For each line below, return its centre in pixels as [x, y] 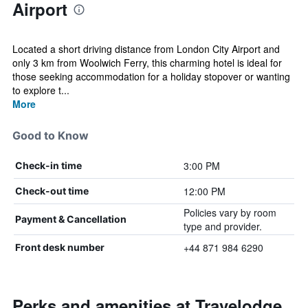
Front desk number [60, 247]
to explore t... [41, 90]
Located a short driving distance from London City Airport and [146, 49]
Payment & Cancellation [71, 219]
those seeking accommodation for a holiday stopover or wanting [151, 76]
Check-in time [48, 165]
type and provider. [222, 226]
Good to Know [51, 135]
